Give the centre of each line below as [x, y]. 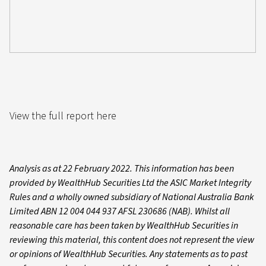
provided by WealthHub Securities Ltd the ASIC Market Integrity [130, 183]
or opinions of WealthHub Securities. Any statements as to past [129, 254]
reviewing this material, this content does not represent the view [132, 240]
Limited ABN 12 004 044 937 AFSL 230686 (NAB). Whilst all [120, 211]
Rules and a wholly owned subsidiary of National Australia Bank [132, 197]
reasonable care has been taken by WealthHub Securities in [124, 226]
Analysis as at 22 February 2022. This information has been [122, 169]
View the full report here [63, 116]
